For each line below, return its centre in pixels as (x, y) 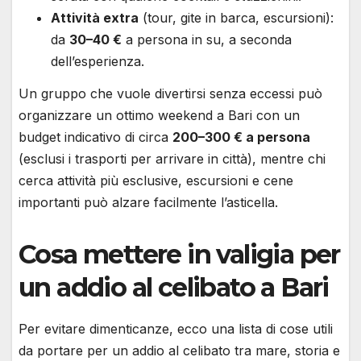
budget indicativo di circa (95, 137)
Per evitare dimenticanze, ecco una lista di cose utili (176, 328)
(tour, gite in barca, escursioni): (236, 17)
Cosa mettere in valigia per (179, 254)
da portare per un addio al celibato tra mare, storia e (179, 350)
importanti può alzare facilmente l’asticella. (148, 202)
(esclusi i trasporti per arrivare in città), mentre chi (172, 158)
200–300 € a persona (241, 137)
